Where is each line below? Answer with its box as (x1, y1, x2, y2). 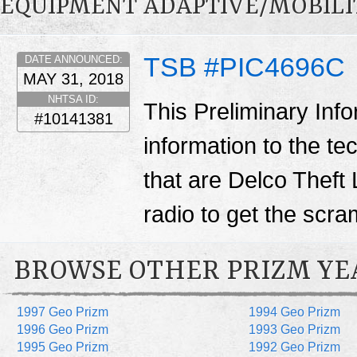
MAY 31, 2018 (23, 70, 124, 88)
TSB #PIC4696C (143, 52, 345, 83)
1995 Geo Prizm (17, 340, 109, 355)
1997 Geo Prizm (17, 305, 109, 320)
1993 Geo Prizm (248, 323, 340, 337)
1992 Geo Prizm (248, 340, 340, 355)
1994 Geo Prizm (248, 305, 340, 320)
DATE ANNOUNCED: (24, 53, 123, 66)
